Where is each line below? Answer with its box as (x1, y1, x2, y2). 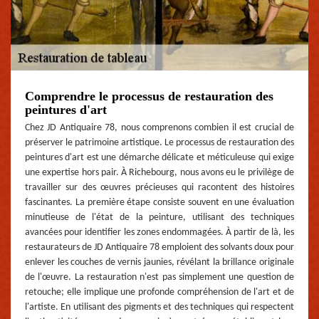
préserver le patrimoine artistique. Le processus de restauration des (25, 137, 294, 149)
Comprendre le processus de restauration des (25, 89, 273, 104)
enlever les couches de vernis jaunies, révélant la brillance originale (25, 257, 294, 268)
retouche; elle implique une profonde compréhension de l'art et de (25, 287, 294, 298)
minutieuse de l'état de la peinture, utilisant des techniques (25, 212, 294, 224)
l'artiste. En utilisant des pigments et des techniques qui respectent (25, 302, 294, 313)
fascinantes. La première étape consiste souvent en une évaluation (25, 197, 294, 209)
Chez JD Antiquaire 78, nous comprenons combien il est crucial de (25, 122, 294, 134)
